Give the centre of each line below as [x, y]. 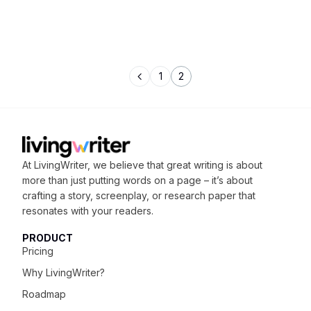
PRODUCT [48, 237]
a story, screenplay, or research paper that [157, 195]
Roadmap [44, 294]
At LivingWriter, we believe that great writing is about [143, 165]
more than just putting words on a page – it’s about [138, 180]
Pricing [38, 251]
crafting [40, 195]
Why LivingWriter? [64, 272]
